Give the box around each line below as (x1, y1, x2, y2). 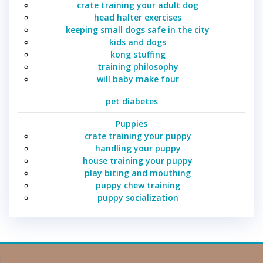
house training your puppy (83, 155, 193, 167)
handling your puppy (95, 143, 181, 154)
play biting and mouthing (85, 167, 191, 179)
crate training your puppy (84, 130, 191, 142)
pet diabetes (105, 96, 158, 107)
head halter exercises (94, 12, 181, 23)
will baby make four (96, 73, 179, 85)
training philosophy (97, 61, 178, 73)
